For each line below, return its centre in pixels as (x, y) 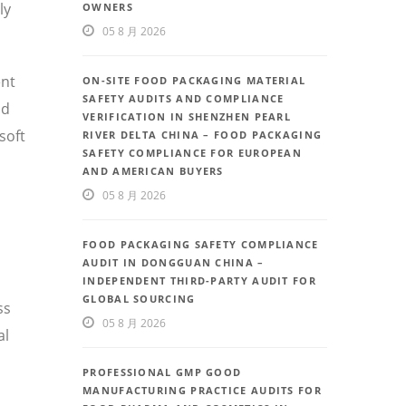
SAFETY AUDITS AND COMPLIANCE (184, 99)
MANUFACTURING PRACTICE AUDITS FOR (202, 391)
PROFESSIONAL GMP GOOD (162, 372)
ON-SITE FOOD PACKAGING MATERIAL (194, 81)
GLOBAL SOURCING (139, 299)
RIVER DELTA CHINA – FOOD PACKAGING (203, 135)
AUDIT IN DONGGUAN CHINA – (174, 263)
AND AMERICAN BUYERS (153, 171)
